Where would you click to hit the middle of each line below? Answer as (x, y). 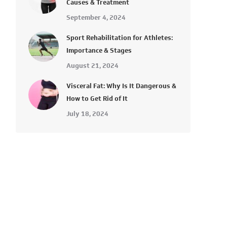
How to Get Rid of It (97, 99)
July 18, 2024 (87, 114)
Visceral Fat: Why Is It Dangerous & (121, 86)
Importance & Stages (99, 50)
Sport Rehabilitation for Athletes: (120, 38)
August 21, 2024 (92, 66)
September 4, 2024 (96, 17)
